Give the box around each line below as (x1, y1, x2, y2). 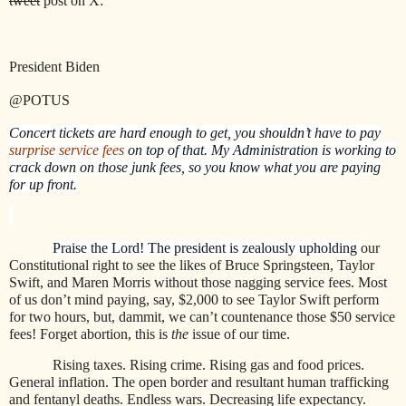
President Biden (9, 59, 100, 75)
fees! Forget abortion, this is (9, 325, 171, 342)
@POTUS (9, 92, 70, 109)
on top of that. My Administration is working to (124, 141, 396, 158)
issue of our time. (188, 325, 290, 342)
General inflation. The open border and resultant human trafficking (9, 374, 389, 391)
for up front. (9, 176, 77, 192)
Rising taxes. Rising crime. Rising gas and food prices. (53, 357, 364, 373)
